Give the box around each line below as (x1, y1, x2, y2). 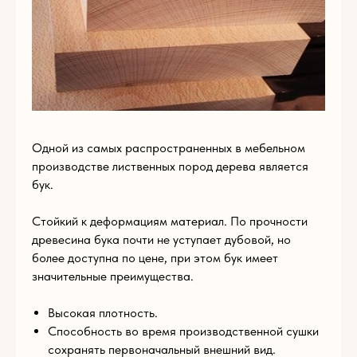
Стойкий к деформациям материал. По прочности (32, 214, 308, 229)
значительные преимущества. (32, 269, 194, 284)
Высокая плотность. (48, 305, 158, 321)
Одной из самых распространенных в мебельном (32, 140, 305, 156)
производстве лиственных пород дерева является (32, 159, 308, 175)
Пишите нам (12, 27, 184, 61)
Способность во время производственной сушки (48, 324, 319, 339)
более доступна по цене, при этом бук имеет (32, 250, 278, 266)
